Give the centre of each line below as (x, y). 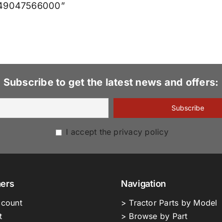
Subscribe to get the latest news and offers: (111, 83)
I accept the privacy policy (116, 132)
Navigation (143, 184)
